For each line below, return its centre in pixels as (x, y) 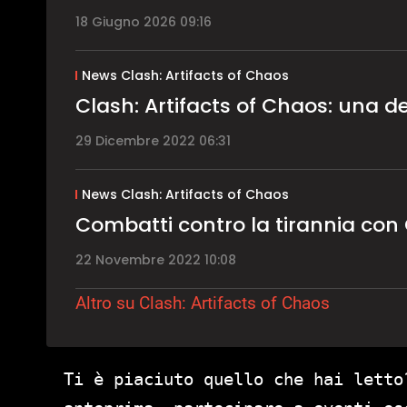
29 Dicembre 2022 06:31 (153, 141)
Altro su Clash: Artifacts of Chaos (203, 303)
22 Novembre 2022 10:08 (156, 260)
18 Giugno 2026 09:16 (144, 22)
